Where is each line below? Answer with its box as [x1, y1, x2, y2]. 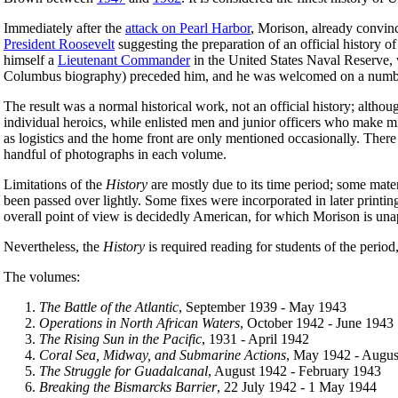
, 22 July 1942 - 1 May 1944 [217, 378, 377, 394]
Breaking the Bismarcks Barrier [39, 378, 217, 394]
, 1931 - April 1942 [202, 330, 309, 346]
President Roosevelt [4, 36, 115, 52]
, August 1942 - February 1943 [208, 362, 381, 378]
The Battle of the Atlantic [39, 298, 179, 314]
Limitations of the [4, 176, 106, 192]
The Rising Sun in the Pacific [39, 330, 202, 346]
